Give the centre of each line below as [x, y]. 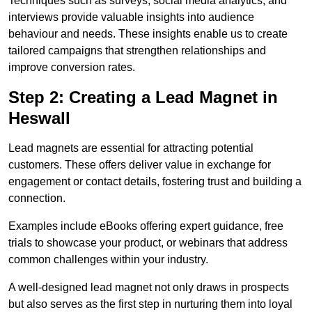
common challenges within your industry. [108, 260]
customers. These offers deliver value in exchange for [140, 165]
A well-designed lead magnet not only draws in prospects [149, 288]
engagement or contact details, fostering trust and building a [155, 182]
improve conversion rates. [72, 68]
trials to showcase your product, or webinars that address [148, 243]
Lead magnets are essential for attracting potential [131, 148]
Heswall [39, 118]
